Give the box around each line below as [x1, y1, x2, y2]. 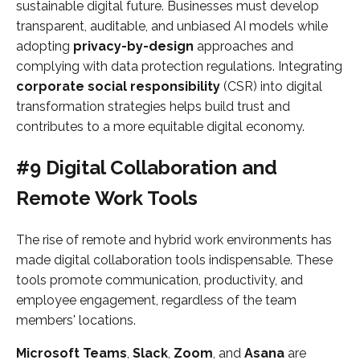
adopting [16, 38, 73, 54]
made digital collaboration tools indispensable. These [16, 252, 333, 268]
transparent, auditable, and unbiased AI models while [16, 18, 328, 34]
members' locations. [16, 312, 136, 328]
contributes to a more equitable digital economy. [16, 118, 305, 134]
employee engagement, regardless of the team [16, 292, 297, 308]
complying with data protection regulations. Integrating [16, 58, 342, 74]
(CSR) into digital [220, 78, 322, 94]
